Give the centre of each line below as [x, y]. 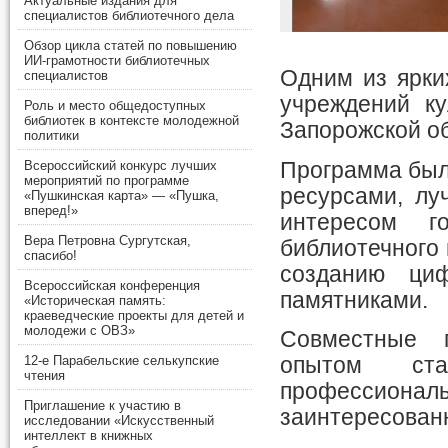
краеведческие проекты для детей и [134, 316]
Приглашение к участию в [102, 406]
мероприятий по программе [106, 181]
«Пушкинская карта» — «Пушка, [121, 196]
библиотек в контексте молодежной [131, 121]
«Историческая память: [95, 301]
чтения [44, 376]
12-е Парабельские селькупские [121, 361]
